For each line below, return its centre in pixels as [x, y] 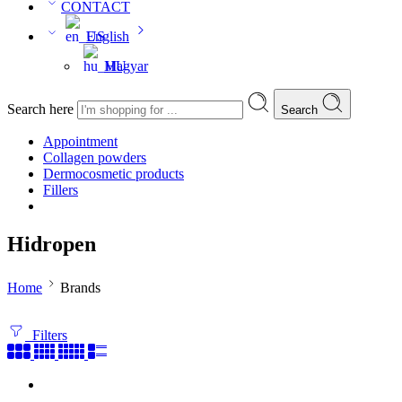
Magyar [126, 66]
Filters [46, 335]
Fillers [61, 190]
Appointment [80, 141]
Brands [80, 287]
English [108, 36]
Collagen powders [95, 157]
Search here [42, 109]
